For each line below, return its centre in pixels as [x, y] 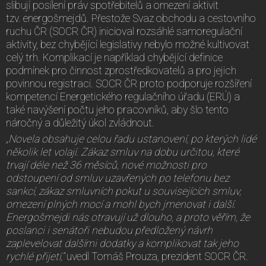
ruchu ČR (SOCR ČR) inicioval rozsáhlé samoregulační [124, 31]
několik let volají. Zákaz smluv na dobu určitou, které [123, 152]
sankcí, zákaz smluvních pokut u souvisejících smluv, [123, 191]
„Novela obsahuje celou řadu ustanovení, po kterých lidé [131, 139]
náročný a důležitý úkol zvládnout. [80, 123]
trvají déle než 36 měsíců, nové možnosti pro [106, 165]
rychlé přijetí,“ [36, 256]
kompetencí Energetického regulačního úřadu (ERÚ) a [123, 96]
